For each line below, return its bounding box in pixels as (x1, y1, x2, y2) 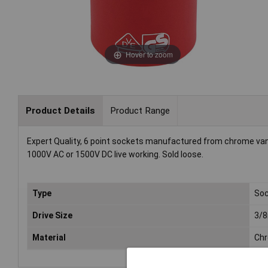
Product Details (25, 105, 95, 116)
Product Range (109, 105, 170, 116)
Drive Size (32, 211, 72, 221)
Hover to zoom (125, 48, 173, 59)
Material (32, 233, 66, 243)
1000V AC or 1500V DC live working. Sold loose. (27, 150, 203, 160)
